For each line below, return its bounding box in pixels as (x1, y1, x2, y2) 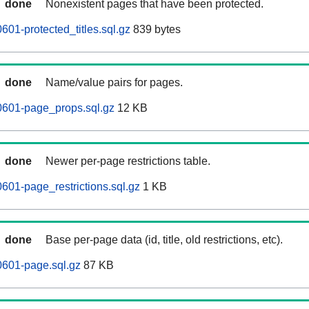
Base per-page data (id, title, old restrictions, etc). (46, 234, 283, 246)
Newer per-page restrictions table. (46, 155, 210, 168)
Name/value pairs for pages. (46, 77, 183, 89)
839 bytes (130, 23, 181, 36)
